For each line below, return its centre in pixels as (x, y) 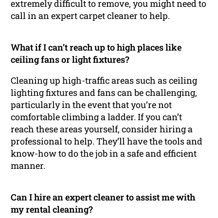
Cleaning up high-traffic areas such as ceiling (104, 81)
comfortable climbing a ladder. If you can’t (97, 117)
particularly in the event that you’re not (91, 105)
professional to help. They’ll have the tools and (107, 141)
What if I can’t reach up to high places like (96, 47)
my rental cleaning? (52, 209)
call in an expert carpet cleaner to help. (91, 16)
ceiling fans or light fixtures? (70, 60)
